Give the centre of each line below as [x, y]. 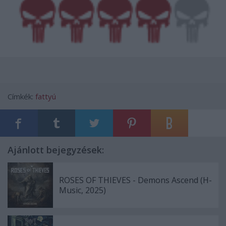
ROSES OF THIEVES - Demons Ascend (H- [135, 180]
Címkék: [21, 97]
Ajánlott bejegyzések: [56, 150]
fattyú [46, 97]
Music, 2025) [82, 190]
